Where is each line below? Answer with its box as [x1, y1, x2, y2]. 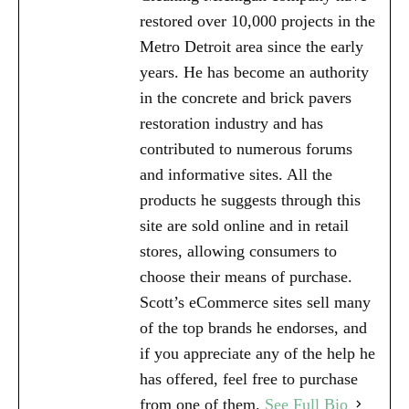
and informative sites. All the [140, 164, 332, 184]
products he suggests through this [140, 190, 361, 209]
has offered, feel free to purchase [140, 369, 358, 388]
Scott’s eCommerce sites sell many [140, 292, 371, 311]
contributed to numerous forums [140, 139, 352, 158]
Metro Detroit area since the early [140, 37, 363, 56]
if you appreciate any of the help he [140, 343, 375, 362]
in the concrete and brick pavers [140, 88, 351, 107]
